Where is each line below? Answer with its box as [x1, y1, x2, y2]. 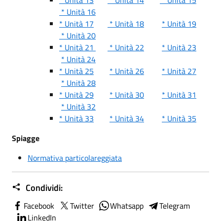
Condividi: [24, 181, 63, 194]
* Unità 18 [108, 17, 144, 30]
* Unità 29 [59, 88, 94, 101]
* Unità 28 [61, 76, 96, 89]
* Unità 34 [110, 112, 144, 124]
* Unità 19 [162, 17, 196, 30]
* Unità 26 [110, 65, 144, 77]
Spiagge [12, 132, 39, 144]
